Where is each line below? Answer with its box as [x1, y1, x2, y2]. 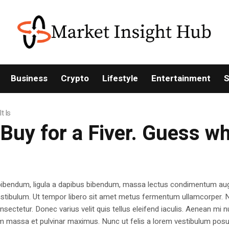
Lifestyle [102, 72, 138, 85]
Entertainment [151, 72, 211, 85]
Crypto [60, 72, 89, 85]
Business [10, 72, 48, 85]
